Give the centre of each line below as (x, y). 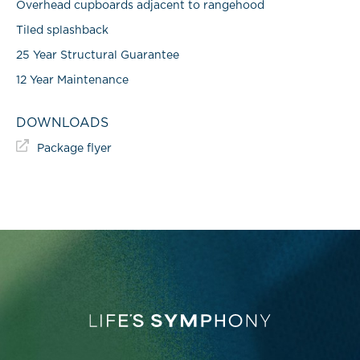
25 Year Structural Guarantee (98, 55)
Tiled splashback (62, 31)
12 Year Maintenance (72, 80)
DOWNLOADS (62, 123)
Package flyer (74, 149)
